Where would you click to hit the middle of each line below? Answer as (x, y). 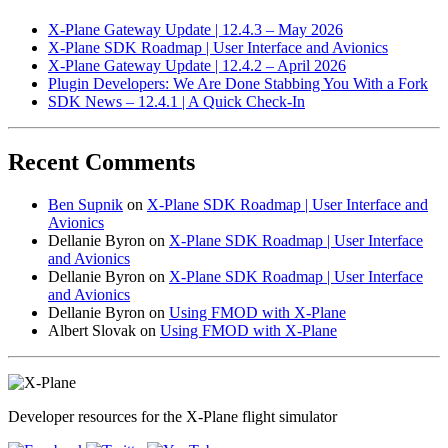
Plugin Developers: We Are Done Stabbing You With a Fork (238, 83)
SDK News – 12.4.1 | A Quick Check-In (176, 101)
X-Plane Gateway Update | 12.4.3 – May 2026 (195, 29)
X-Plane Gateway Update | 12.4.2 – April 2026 (197, 65)
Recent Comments (101, 161)
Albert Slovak (92, 330)
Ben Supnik (85, 204)
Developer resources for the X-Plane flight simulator (172, 416)
